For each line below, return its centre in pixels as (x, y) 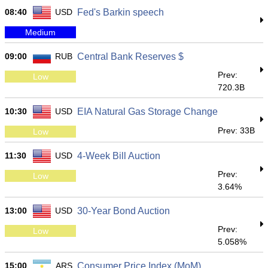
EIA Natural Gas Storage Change (147, 112)
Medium (40, 32)
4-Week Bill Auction (119, 156)
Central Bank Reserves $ (130, 57)
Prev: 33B (237, 130)
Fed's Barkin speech (121, 12)
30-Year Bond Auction (124, 211)
